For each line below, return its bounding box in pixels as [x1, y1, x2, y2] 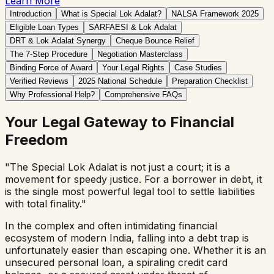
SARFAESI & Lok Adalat [89, 22, 177, 32]
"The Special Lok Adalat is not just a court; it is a [5, 160, 230, 173]
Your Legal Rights [102, 62, 165, 72]
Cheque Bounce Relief [116, 35, 194, 45]
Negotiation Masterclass [97, 49, 183, 59]
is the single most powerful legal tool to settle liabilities [5, 185, 255, 198]
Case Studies [174, 62, 222, 72]
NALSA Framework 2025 [171, 9, 259, 18]
